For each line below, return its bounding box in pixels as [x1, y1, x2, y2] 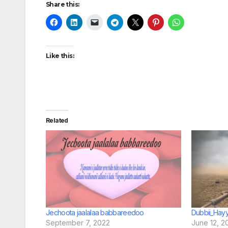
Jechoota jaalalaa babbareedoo [46, 208, 144, 217]
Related [46, 116, 68, 124]
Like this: [46, 51, 74, 60]
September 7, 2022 [46, 218, 110, 227]
